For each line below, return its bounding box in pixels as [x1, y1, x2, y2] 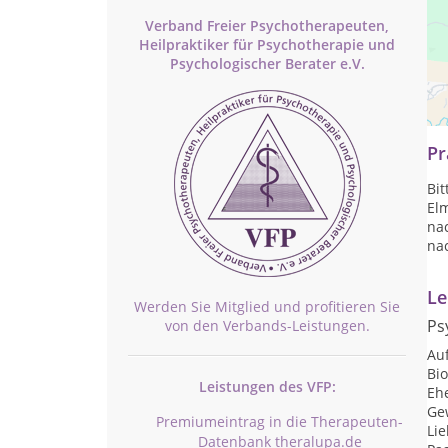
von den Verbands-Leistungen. [164, 316, 370, 335]
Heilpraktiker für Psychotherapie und [139, 35, 395, 54]
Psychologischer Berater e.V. [169, 54, 365, 73]
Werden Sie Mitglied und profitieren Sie [134, 297, 400, 316]
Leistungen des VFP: [198, 377, 336, 396]
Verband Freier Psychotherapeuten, [145, 16, 389, 35]
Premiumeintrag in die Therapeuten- [156, 412, 403, 431]
